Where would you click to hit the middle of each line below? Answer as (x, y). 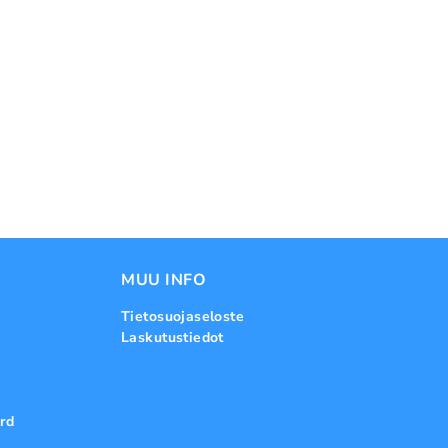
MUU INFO (163, 280)
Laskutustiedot (172, 337)
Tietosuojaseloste (183, 316)
